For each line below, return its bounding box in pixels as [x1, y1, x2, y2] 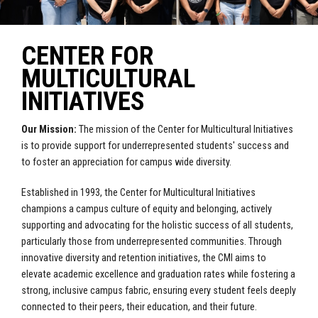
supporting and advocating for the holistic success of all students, [21, 219, 293, 231]
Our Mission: [21, 124, 77, 136]
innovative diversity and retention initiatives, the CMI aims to [21, 252, 266, 264]
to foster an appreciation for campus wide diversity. [21, 156, 231, 168]
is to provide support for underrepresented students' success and [21, 140, 289, 152]
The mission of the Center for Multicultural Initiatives [77, 124, 293, 136]
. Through [244, 236, 282, 248]
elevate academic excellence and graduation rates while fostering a [21, 268, 295, 280]
